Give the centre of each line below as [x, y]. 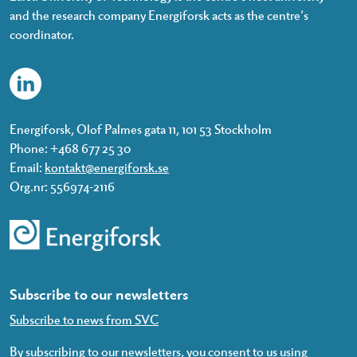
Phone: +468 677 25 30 [70, 148]
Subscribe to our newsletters [99, 293]
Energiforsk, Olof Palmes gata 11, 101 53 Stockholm [141, 129]
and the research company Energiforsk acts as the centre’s [159, 15]
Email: [27, 167]
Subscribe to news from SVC [84, 319]
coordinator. [42, 34]
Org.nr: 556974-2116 [62, 186]
